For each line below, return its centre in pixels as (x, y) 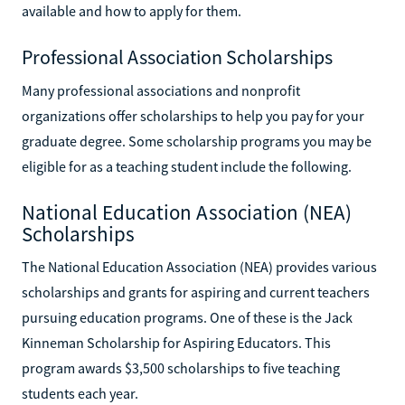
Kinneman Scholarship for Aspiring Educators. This (176, 342)
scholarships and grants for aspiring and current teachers (196, 292)
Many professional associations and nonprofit (161, 90)
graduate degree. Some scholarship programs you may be (197, 141)
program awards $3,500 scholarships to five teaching (181, 367)
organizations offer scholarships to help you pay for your (193, 115)
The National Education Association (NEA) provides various (199, 266)
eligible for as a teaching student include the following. (187, 166)
